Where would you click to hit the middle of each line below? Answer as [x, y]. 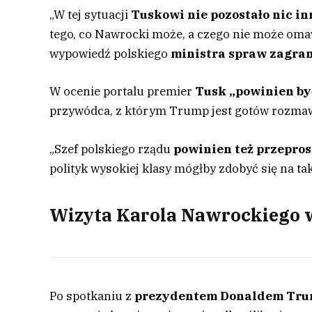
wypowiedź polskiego [110, 54]
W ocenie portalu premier [123, 92]
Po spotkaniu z [92, 296]
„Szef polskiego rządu [112, 149]
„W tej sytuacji [91, 15]
